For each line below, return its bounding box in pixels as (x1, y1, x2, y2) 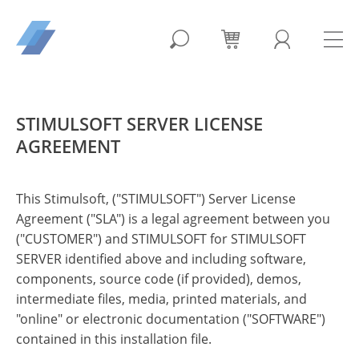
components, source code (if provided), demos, (16, 270, 301, 288)
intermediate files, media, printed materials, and (16, 290, 307, 308)
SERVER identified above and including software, (16, 250, 306, 268)
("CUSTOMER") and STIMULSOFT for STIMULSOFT (16, 230, 306, 248)
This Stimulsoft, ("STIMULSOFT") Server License (16, 190, 296, 208)
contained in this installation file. (16, 330, 212, 348)
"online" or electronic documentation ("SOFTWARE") (16, 310, 325, 328)
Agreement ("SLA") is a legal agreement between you (16, 210, 330, 228)
